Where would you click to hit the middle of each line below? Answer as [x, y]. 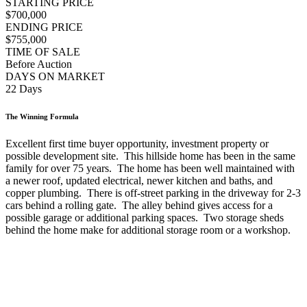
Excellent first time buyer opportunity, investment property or [137, 143]
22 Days [24, 89]
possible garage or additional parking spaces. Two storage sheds [145, 217]
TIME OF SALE [43, 52]
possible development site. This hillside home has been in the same [150, 156]
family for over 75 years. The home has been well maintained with [150, 168]
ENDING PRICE [44, 27]
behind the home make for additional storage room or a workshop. [148, 230]
